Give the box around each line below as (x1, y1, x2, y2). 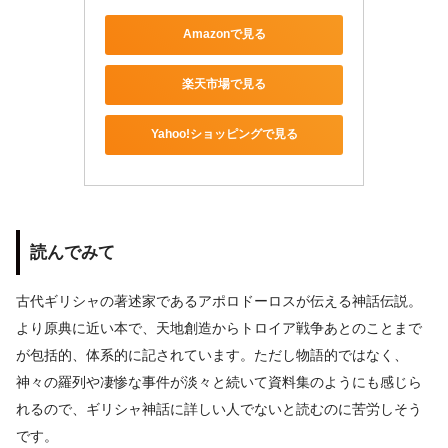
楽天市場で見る (182, 77, 266, 92)
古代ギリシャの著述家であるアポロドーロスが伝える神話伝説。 (16, 292, 422, 309)
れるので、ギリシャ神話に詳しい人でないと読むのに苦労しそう (16, 400, 422, 417)
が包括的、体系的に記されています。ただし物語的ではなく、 (16, 346, 408, 363)
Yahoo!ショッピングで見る (150, 127, 298, 142)
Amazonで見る (182, 27, 266, 42)
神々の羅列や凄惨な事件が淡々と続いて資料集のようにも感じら (16, 373, 422, 390)
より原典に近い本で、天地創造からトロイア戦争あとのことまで (16, 319, 422, 336)
